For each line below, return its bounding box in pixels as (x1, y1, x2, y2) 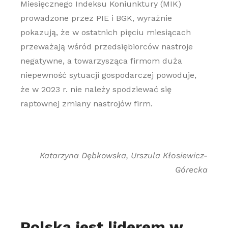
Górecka (175, 165, 208, 175)
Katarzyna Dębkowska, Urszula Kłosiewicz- (40, 151, 208, 160)
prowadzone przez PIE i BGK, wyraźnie (20, 13, 172, 23)
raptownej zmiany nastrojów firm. (20, 99, 153, 108)
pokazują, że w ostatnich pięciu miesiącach (20, 27, 191, 37)
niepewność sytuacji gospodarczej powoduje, (20, 70, 196, 80)
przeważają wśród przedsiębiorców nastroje (20, 42, 193, 51)
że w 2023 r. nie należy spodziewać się (20, 84, 172, 94)
